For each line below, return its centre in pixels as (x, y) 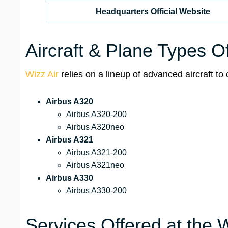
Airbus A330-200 (96, 191)
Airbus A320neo (95, 127)
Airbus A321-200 (96, 153)
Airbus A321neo (95, 165)
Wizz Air (42, 75)
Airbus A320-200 (96, 115)
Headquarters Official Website (153, 12)
